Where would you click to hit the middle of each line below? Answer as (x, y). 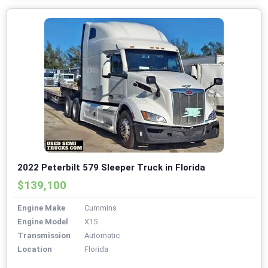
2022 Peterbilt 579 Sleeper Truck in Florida (111, 168)
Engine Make (41, 208)
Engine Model (43, 222)
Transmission (44, 236)
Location (35, 249)
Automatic (102, 236)
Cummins (100, 208)
